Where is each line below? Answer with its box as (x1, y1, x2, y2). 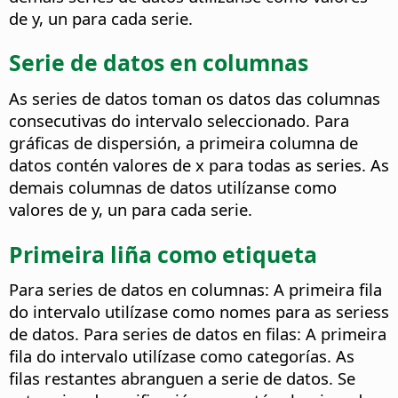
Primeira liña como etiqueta (9, 238, 317, 269)
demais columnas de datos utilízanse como (9, 175, 337, 198)
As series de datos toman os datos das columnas (9, 86, 380, 109)
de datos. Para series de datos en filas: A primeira (9, 322, 386, 346)
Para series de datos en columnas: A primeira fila (9, 278, 382, 301)
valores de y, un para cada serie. (9, 197, 252, 220)
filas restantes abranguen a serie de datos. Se (9, 367, 355, 390)
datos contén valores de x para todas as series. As (9, 153, 389, 176)
